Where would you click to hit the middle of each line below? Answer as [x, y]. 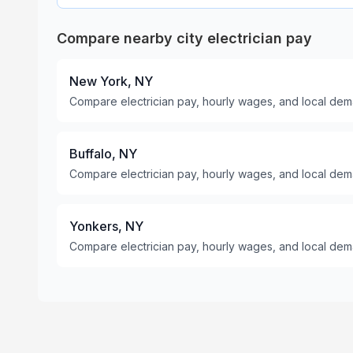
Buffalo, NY [103, 154]
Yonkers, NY [106, 226]
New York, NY [111, 81]
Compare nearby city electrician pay [184, 38]
